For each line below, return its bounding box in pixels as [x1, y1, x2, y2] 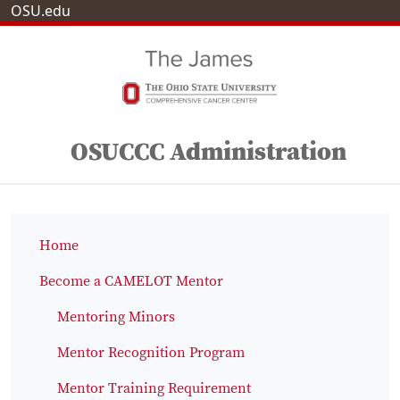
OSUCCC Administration [71, 137, 346, 169]
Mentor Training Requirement [57, 379, 251, 397]
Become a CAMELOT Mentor [39, 272, 223, 290]
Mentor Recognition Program [57, 344, 245, 362]
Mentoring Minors [57, 308, 175, 326]
